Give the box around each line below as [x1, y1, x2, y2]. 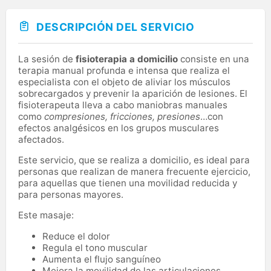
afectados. [18, 133, 67, 145]
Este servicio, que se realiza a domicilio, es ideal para [18, 154, 250, 166]
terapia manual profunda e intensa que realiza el [18, 64, 230, 76]
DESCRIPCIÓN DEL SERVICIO [36, 21, 194, 34]
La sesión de [18, 53, 76, 65]
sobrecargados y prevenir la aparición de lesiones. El [18, 87, 247, 99]
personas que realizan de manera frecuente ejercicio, [18, 165, 250, 177]
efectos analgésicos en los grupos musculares [18, 122, 219, 134]
